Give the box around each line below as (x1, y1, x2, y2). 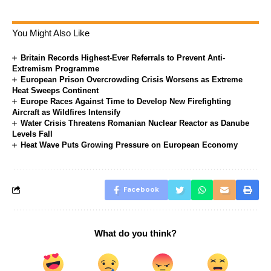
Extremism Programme (12, 64, 99, 73)
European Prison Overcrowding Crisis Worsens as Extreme (21, 74, 243, 84)
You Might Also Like (12, 27, 90, 38)
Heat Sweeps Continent (12, 85, 99, 95)
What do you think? (94, 227, 177, 238)
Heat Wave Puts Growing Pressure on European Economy (21, 140, 238, 149)
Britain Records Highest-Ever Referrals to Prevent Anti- (21, 53, 226, 62)
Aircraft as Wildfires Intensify (12, 107, 120, 117)
